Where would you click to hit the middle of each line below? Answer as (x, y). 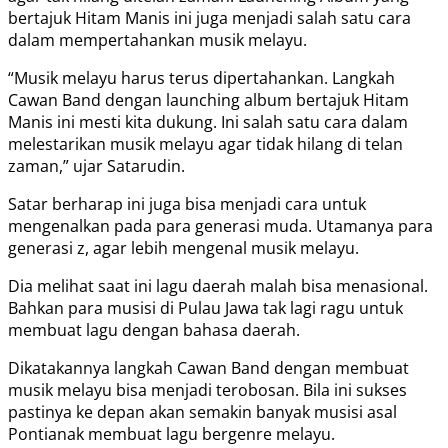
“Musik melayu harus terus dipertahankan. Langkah (201, 77)
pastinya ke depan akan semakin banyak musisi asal (202, 411)
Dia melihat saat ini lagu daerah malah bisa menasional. (218, 285)
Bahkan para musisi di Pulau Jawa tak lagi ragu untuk (205, 307)
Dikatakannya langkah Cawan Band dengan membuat (208, 367)
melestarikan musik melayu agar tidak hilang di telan (205, 143)
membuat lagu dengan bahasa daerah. (154, 329)
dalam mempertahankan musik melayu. (157, 39)
